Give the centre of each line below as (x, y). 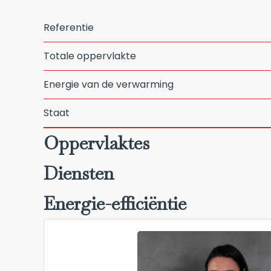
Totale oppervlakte (90, 56)
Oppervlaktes (96, 143)
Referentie (69, 28)
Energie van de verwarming (109, 84)
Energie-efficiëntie (115, 203)
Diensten (79, 173)
